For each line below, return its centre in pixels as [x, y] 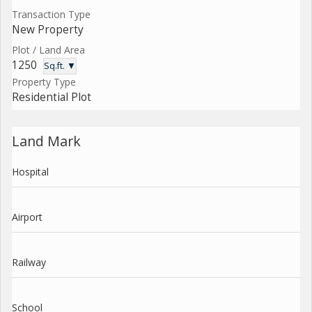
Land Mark [46, 141]
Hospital [30, 171]
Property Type [44, 81]
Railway [29, 262]
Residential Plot [52, 97]
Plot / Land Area [48, 49]
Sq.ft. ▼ [60, 65]
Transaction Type [51, 14]
